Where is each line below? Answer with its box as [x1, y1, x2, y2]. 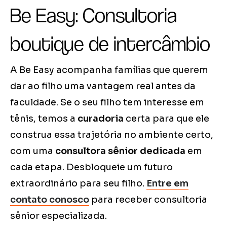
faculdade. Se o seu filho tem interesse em [10, 96, 204, 108]
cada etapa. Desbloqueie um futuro [10, 161, 173, 173]
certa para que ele [124, 112, 209, 124]
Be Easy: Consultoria [10, 3, 177, 27]
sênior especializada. [10, 210, 107, 221]
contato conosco [10, 194, 89, 205]
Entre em [146, 177, 188, 189]
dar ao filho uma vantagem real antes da [10, 80, 196, 92]
